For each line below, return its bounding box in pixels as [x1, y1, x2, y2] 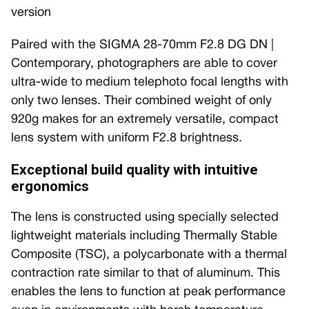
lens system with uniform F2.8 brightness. [11, 132, 242, 144]
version [11, 6, 51, 19]
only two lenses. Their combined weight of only [11, 94, 272, 107]
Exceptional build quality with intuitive [11, 161, 258, 178]
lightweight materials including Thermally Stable [11, 230, 277, 242]
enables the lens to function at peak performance [11, 286, 286, 298]
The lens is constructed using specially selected [11, 211, 279, 223]
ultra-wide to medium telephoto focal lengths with [11, 76, 288, 88]
